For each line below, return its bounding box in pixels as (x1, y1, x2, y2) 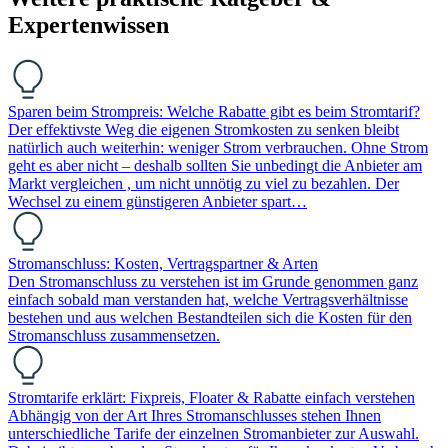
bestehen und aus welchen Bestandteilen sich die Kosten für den (8, 309, 412, 327)
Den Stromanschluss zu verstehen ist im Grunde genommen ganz (8, 273, 418, 291)
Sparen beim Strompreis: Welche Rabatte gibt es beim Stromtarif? (8, 103, 420, 121)
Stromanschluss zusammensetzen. (8, 327, 220, 345)
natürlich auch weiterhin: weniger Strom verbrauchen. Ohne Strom (8, 139, 428, 157)
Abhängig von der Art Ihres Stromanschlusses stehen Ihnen (8, 407, 381, 425)
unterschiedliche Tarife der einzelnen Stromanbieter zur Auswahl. (8, 425, 419, 443)
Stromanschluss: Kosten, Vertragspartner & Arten (8, 255, 318, 273)
